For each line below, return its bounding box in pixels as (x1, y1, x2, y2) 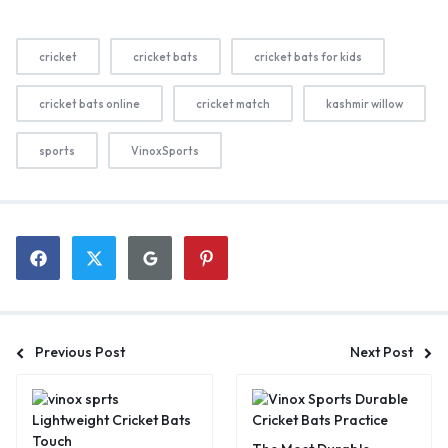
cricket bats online (39, 97, 140, 112)
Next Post (350, 343, 413, 362)
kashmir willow (326, 97, 403, 112)
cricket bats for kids (254, 50, 362, 65)
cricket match (196, 97, 270, 112)
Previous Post (35, 343, 125, 362)
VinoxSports (131, 144, 199, 159)
